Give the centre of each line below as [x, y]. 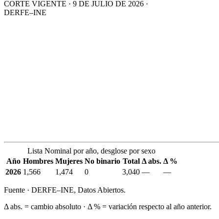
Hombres [38, 161]
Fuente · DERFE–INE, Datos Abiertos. [65, 190]
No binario [102, 161]
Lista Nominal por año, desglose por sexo [91, 151]
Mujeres [69, 161]
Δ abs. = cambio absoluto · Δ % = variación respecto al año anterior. [108, 207]
